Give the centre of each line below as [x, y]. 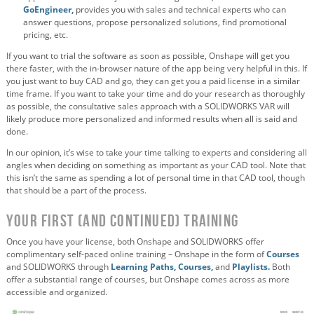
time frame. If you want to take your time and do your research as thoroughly [156, 93]
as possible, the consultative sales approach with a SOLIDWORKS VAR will [148, 106]
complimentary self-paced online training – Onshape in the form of [136, 254]
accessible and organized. [57, 292]
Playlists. [251, 266]
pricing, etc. [46, 34]
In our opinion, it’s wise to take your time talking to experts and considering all [157, 152]
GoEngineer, [48, 9]
